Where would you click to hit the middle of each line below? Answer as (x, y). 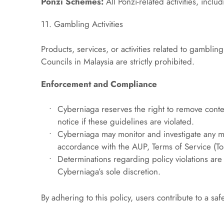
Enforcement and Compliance (99, 84)
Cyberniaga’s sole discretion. (109, 171)
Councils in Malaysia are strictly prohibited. (118, 61)
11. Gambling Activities (82, 24)
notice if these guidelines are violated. (126, 121)
